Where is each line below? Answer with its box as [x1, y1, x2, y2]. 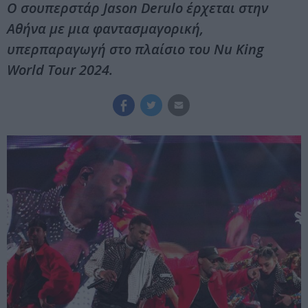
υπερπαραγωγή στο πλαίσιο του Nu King [7, 40, 264, 59]
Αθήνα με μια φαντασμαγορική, [7, 19, 203, 38]
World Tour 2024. [7, 60, 113, 80]
